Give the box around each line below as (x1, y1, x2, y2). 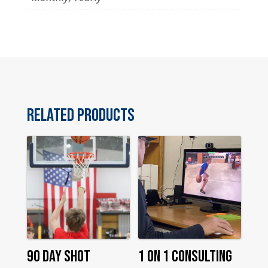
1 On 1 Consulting (138, 246, 233, 266)
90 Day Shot (26, 246, 90, 266)
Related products (26, 105, 135, 127)
